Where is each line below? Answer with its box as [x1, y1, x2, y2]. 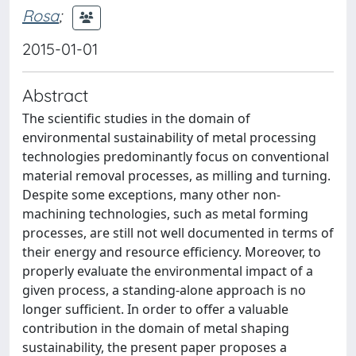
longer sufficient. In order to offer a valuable [22, 300, 288, 318]
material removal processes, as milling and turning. [22, 166, 331, 184]
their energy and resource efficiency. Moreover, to [22, 242, 321, 261]
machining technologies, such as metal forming [22, 204, 308, 222]
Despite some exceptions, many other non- [22, 185, 281, 203]
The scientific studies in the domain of [22, 109, 250, 127]
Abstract [22, 83, 88, 106]
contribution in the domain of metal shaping [22, 319, 289, 337]
